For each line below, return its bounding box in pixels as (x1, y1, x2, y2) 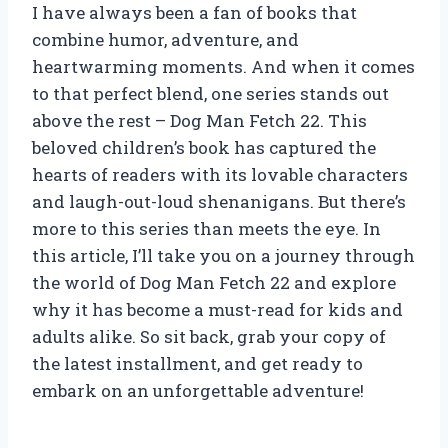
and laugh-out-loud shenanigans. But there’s (32, 189, 406, 213)
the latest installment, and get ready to (32, 351, 363, 375)
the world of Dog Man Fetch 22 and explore (32, 270, 396, 294)
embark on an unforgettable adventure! (32, 378, 364, 402)
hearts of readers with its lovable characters (32, 162, 408, 186)
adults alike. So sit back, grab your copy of (32, 324, 386, 348)
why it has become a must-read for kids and (32, 297, 403, 321)
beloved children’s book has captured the (32, 135, 376, 159)
